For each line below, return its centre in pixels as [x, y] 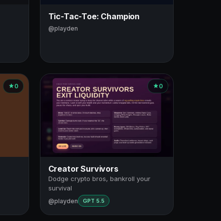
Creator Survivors [83, 169]
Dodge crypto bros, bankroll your [99, 179]
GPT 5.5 [93, 201]
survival [60, 188]
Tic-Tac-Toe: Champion [94, 16]
